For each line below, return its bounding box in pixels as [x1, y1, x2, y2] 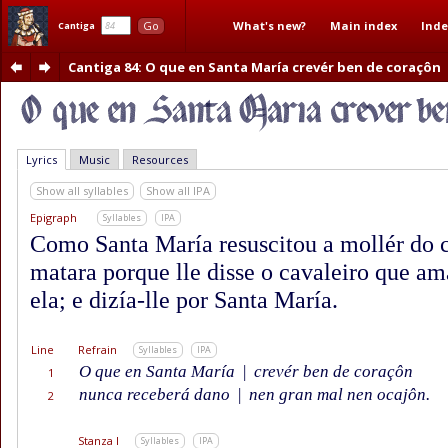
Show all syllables [36, 183, 128, 199]
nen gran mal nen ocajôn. [245, 385, 430, 405]
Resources [132, 152, 188, 167]
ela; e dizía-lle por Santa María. [30, 286, 338, 314]
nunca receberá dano [79, 385, 234, 405]
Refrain [78, 342, 117, 358]
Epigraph [30, 210, 77, 226]
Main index [330, 18, 397, 33]
